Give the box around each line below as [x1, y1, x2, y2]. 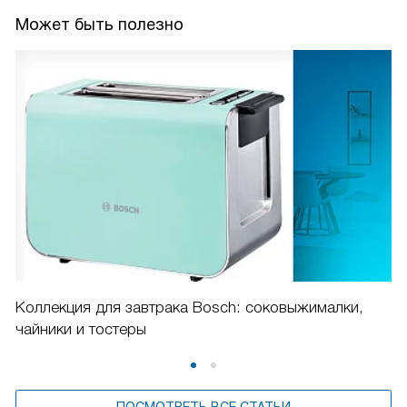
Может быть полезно [15, 15, 184, 34]
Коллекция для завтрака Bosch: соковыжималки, [15, 298, 363, 316]
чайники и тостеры [15, 320, 146, 338]
